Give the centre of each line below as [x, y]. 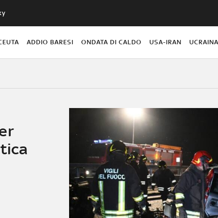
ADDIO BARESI [50, 42]
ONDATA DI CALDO [112, 42]
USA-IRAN [166, 42]
